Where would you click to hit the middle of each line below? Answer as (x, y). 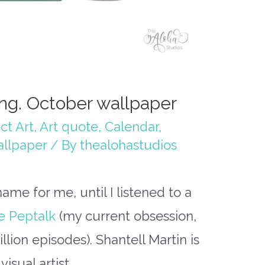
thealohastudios (128, 145)
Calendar (131, 126)
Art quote (69, 126)
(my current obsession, (126, 216)
